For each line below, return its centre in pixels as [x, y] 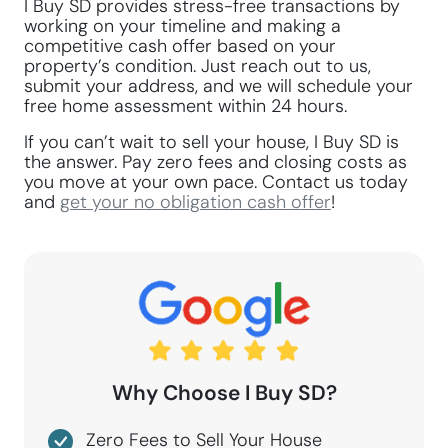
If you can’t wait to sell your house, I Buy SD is [211, 142]
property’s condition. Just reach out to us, [197, 66]
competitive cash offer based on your [180, 46]
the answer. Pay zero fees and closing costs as [215, 162]
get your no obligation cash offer [195, 202]
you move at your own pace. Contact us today [216, 182]
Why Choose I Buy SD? [224, 392]
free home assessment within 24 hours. [185, 106]
